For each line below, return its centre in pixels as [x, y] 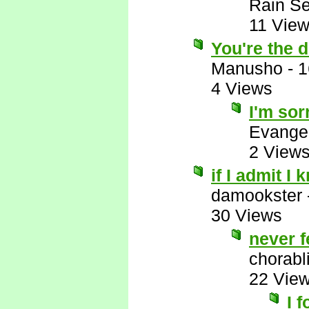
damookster [257, 195]
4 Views [242, 88]
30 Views [247, 215]
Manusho [247, 68]
